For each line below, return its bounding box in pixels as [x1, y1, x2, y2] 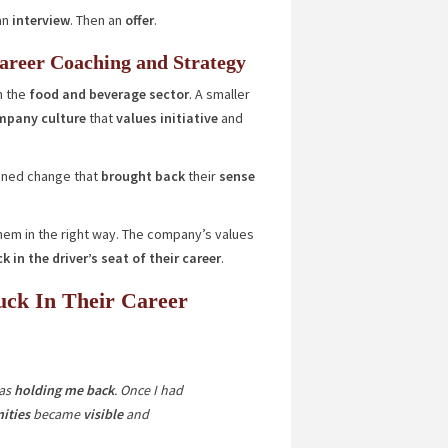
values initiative [112, 109, 218, 127]
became [29, 405, 80, 423]
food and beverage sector [28, 85, 189, 103]
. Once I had [113, 381, 183, 399]
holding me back [10, 381, 114, 399]
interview [11, 11, 70, 29]
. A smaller [188, 85, 250, 103]
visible [79, 405, 123, 423]
